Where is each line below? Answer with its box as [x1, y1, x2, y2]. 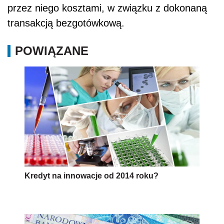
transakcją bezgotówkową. [7, 17, 124, 29]
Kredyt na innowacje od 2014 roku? [24, 171, 158, 180]
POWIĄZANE [15, 44, 88, 58]
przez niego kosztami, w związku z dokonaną [7, 2, 207, 14]
